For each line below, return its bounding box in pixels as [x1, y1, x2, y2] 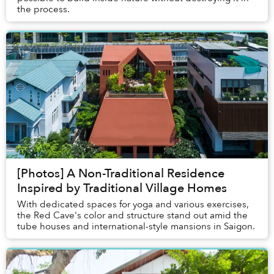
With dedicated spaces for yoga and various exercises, [17, 198, 249, 211]
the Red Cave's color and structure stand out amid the [17, 209, 248, 222]
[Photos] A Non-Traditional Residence [17, 165, 224, 182]
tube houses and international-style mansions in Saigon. [17, 220, 255, 233]
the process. [17, 3, 72, 16]
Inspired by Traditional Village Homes [17, 180, 227, 197]
